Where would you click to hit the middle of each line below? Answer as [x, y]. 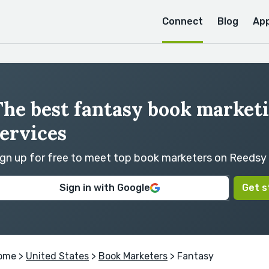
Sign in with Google [105, 188]
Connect [183, 21]
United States [57, 256]
